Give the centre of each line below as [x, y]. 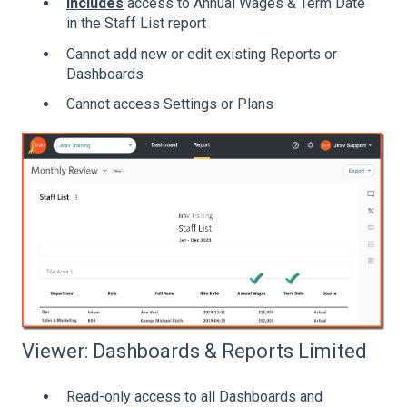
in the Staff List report [138, 24]
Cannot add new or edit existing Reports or [202, 54]
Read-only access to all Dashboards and [194, 396]
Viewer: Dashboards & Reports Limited [194, 352]
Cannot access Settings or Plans [170, 104]
